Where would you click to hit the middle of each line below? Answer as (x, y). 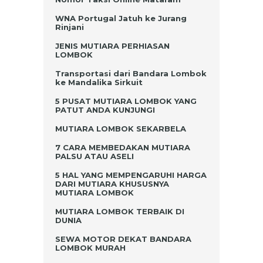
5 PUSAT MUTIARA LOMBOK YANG (126, 101)
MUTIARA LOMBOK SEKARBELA (121, 128)
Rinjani (70, 27)
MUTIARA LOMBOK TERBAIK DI (120, 211)
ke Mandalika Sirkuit (99, 82)
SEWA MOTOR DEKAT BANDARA (123, 239)
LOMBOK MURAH (90, 247)
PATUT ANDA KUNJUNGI (105, 109)
